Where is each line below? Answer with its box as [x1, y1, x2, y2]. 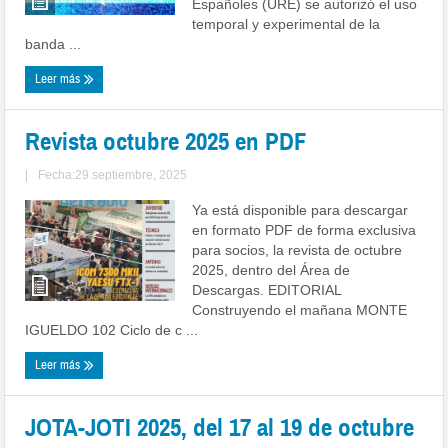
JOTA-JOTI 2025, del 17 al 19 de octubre [25, 411, 415, 443]
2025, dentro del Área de [192, 261, 351, 278]
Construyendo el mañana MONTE [192, 301, 408, 318]
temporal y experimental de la [192, 15, 381, 32]
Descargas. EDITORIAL [192, 281, 342, 298]
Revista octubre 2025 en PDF [25, 125, 308, 157]
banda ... [25, 35, 82, 52]
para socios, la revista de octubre [192, 241, 403, 258]
